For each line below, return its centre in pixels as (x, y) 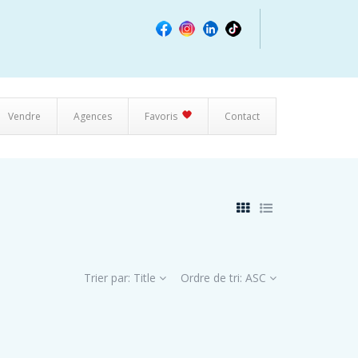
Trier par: (109, 278)
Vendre (24, 116)
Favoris (161, 116)
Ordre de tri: (213, 278)
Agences (93, 116)
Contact (242, 116)
